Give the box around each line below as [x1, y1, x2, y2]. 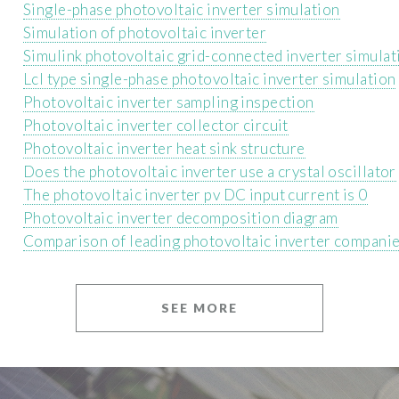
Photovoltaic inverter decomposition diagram [23, 208, 338, 228]
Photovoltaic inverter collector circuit [23, 116, 289, 135]
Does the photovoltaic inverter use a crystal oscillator [23, 162, 396, 182]
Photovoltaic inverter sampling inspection [23, 93, 314, 112]
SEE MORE [160, 300, 238, 316]
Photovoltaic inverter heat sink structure [23, 139, 305, 159]
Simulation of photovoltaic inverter [23, 23, 267, 43]
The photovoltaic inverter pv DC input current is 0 [23, 185, 368, 205]
